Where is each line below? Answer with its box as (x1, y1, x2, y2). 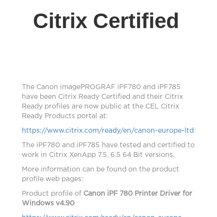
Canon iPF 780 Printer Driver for (83, 191, 192, 197)
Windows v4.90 (22, 201, 75, 206)
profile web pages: (22, 176, 83, 182)
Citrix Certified (33, 9, 179, 32)
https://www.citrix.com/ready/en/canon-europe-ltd (22, 128, 194, 134)
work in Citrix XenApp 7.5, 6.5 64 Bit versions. (22, 152, 174, 158)
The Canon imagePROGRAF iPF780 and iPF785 (22, 84, 181, 90)
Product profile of (22, 191, 83, 197)
